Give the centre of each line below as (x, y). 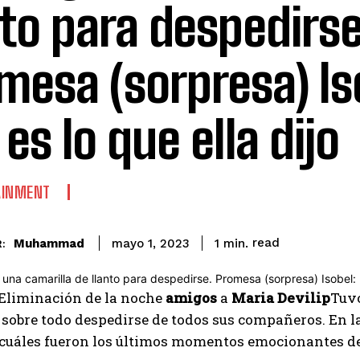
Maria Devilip (281, 298)
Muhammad (49, 243)
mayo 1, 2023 (151, 244)
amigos (190, 298)
